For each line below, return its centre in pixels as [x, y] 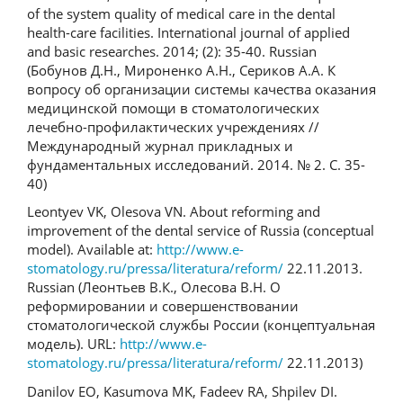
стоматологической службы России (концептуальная [201, 325]
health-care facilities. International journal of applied [188, 32]
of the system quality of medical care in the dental [181, 13]
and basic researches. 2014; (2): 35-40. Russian [172, 51]
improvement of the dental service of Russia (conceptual [201, 230]
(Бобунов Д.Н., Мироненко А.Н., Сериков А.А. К [181, 70]
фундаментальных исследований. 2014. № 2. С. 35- [196, 164]
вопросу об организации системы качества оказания [201, 89]
